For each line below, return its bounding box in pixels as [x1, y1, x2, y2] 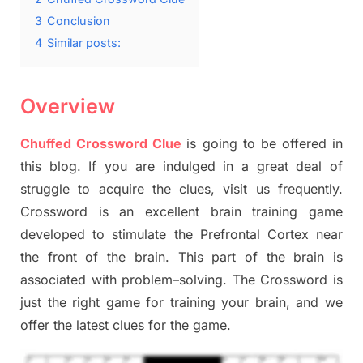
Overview [20, 94, 115, 119]
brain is [293, 249, 344, 266]
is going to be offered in [186, 135, 343, 152]
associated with [20, 271, 122, 288]
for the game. [148, 317, 231, 334]
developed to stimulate [20, 226, 174, 243]
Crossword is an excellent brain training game [20, 203, 343, 220]
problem [122, 271, 173, 288]
